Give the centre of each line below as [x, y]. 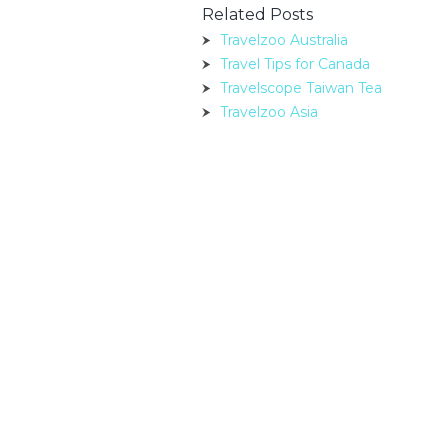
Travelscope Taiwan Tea [301, 88]
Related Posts [257, 14]
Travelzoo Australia [284, 40]
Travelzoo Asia [269, 112]
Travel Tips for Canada [295, 64]
